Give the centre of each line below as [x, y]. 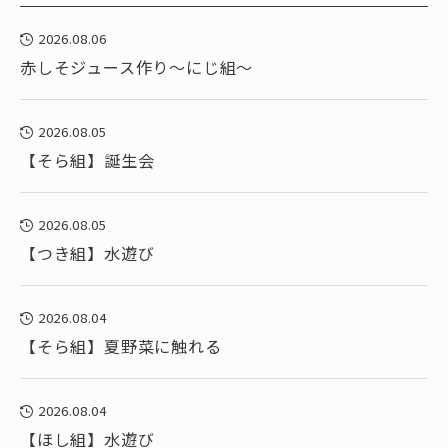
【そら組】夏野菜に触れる [121, 346]
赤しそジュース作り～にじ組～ [137, 67]
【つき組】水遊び [87, 253]
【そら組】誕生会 [87, 160]
